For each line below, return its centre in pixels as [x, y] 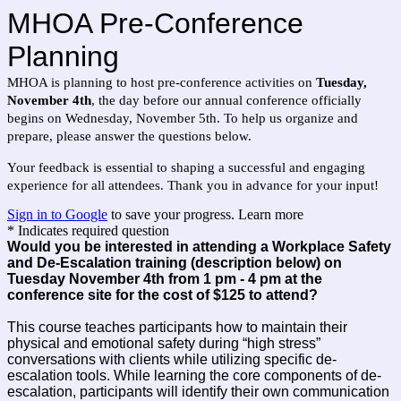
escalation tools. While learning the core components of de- [194, 376]
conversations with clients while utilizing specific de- [172, 360]
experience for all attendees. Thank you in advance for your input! [193, 185]
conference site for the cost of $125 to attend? [162, 295]
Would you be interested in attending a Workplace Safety [199, 247]
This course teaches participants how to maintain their [177, 328]
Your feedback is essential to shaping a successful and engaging [186, 167]
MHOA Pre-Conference [155, 23]
